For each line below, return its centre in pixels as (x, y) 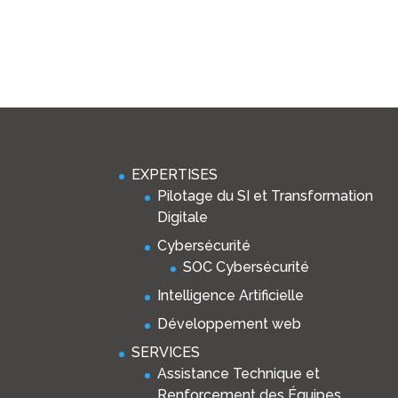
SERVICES (166, 353)
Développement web (230, 324)
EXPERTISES (175, 175)
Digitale (183, 218)
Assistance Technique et (239, 374)
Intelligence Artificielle (231, 296)
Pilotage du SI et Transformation (266, 196)
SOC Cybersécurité (247, 267)
